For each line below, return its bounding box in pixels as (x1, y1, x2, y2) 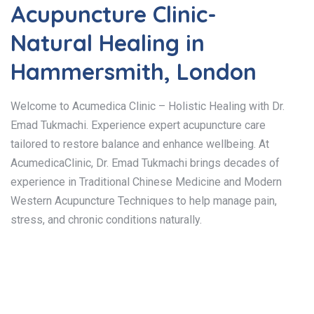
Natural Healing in (11, 28, 205, 57)
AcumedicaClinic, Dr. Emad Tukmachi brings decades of (11, 156, 280, 170)
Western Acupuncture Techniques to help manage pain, (11, 193, 277, 207)
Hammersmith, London (11, 57, 257, 86)
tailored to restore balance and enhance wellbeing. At (11, 137, 269, 151)
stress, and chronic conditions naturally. (11, 212, 202, 226)
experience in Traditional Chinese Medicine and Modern (11, 175, 282, 189)
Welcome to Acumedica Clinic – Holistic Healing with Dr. (11, 99, 285, 113)
